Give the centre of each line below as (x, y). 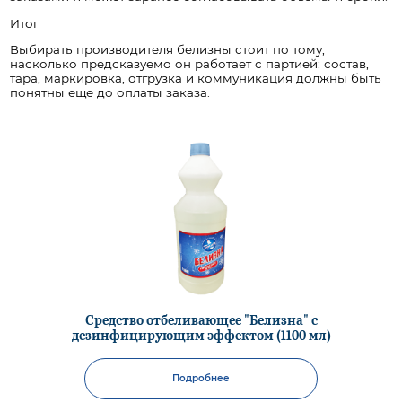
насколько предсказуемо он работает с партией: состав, (190, 64)
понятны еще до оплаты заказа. (110, 93)
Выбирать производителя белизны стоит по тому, (168, 50)
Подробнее (201, 378)
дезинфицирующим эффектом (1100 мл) (201, 334)
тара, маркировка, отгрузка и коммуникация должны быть (196, 79)
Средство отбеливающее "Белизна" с (201, 319)
